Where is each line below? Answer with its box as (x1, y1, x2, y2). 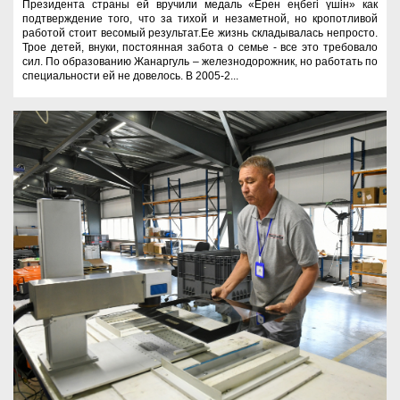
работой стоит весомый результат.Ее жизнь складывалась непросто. (22, 26, 378, 39)
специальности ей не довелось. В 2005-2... (22, 69, 238, 82)
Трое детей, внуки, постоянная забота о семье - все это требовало (22, 40, 378, 54)
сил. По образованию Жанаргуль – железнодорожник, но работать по (22, 54, 378, 68)
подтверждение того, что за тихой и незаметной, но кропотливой (22, 12, 378, 25)
